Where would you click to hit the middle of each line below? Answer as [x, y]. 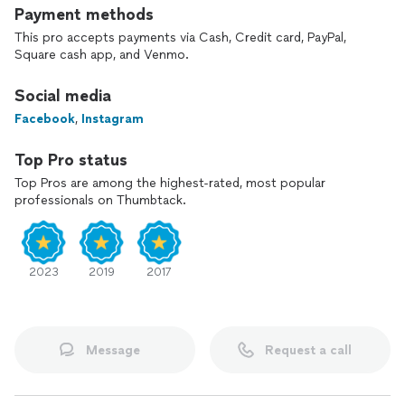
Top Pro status [71, 160]
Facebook [45, 119]
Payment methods [84, 14]
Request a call [308, 350]
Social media [63, 96]
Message [113, 350]
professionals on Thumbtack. [100, 200]
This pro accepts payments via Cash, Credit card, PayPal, [180, 38]
